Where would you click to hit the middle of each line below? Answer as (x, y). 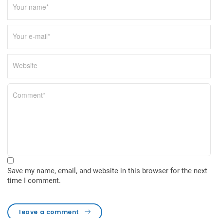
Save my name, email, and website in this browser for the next (107, 171)
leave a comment (50, 212)
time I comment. (34, 180)
